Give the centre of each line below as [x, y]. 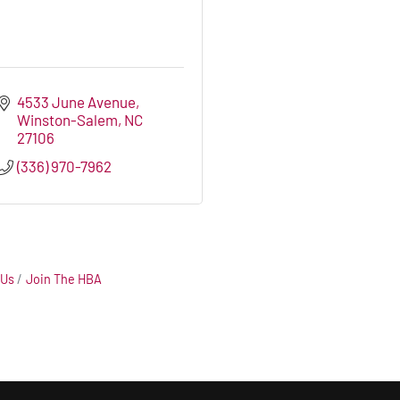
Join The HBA [64, 279]
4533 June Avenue [77, 102]
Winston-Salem [68, 120]
